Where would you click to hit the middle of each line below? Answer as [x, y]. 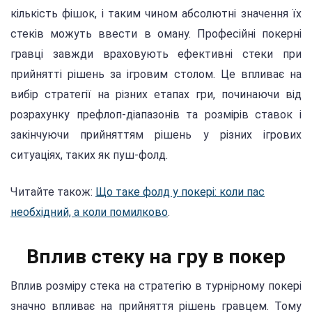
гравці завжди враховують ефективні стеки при [156, 54]
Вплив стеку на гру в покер [156, 256]
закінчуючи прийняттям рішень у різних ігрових [156, 135]
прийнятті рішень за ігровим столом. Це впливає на [156, 75]
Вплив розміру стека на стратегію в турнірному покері [156, 286]
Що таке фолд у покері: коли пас [180, 192]
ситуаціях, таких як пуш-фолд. [89, 155]
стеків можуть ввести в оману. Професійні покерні [156, 34]
